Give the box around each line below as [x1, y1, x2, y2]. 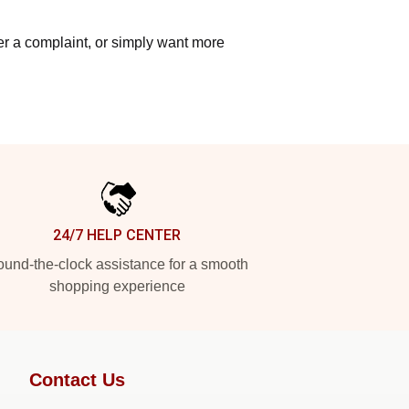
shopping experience [48, 278, 185, 294]
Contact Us [29, 369, 125, 390]
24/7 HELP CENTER [53, 225, 181, 244]
